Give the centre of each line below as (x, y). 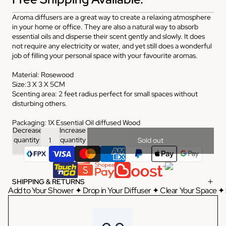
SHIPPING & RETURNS (48, 181)
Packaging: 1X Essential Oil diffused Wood (76, 122)
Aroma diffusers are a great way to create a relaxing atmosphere (111, 17)
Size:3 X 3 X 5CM (39, 84)
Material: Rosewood (43, 74)
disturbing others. (40, 103)
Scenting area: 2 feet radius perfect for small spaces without (105, 94)
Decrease (27, 130)
